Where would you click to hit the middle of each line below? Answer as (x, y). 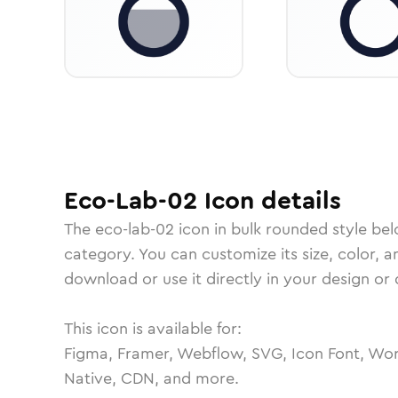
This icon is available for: (153, 329)
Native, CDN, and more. (151, 378)
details (298, 201)
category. (101, 254)
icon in (203, 229)
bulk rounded (279, 229)
